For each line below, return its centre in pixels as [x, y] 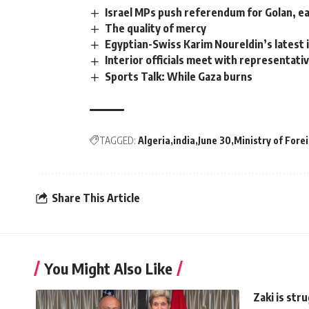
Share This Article [96, 198]
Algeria [154, 140]
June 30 [215, 140]
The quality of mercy [156, 29]
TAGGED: [118, 140]
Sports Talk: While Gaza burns [179, 76]
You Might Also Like [108, 268]
